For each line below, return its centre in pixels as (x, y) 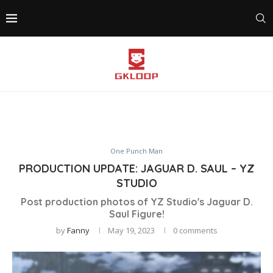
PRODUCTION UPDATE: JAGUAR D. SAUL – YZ (136, 168)
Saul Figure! (136, 214)
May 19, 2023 (131, 230)
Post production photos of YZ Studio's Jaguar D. (136, 202)
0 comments (195, 230)
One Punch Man (136, 151)
